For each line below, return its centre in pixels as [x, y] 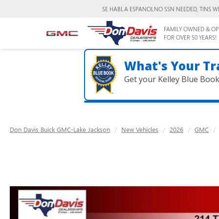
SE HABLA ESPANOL [128, 9]
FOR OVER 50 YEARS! [190, 37]
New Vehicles [140, 129]
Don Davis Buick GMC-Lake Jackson [60, 129]
